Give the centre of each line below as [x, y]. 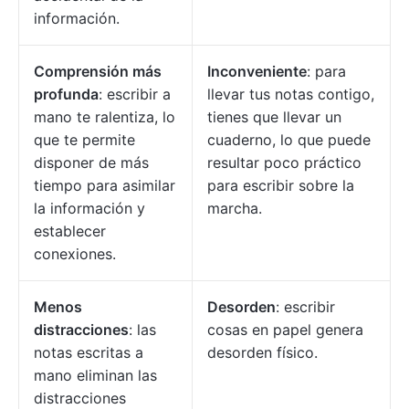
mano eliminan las [95, 376]
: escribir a [135, 94]
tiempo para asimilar [105, 186]
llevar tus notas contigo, [291, 94]
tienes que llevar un [274, 117]
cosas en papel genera [285, 330]
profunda [66, 94]
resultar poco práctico [284, 163]
